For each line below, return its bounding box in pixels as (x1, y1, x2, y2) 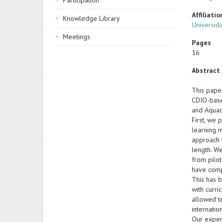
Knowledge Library (63, 14, 120, 23)
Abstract (192, 66, 221, 75)
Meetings (63, 32, 90, 41)
